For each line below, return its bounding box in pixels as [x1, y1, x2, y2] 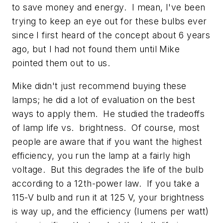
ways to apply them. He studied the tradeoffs [12, 108, 205, 119]
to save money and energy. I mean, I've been [12, 2, 206, 13]
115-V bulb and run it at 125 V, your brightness [12, 192, 205, 203]
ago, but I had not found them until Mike [12, 44, 180, 55]
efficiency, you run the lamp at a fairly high [12, 150, 190, 161]
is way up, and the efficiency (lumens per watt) [12, 206, 209, 217]
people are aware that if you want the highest [12, 136, 202, 147]
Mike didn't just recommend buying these [12, 80, 187, 91]
